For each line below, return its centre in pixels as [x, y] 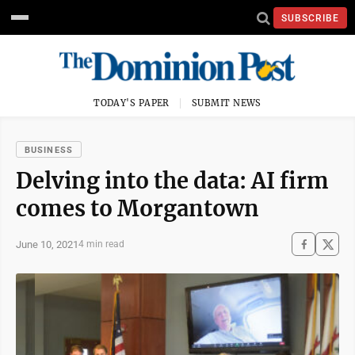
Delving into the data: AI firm [172, 181]
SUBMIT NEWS [227, 103]
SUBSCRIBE [310, 18]
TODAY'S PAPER [132, 103]
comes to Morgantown [137, 208]
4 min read [101, 244]
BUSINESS [49, 150]
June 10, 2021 [47, 244]
